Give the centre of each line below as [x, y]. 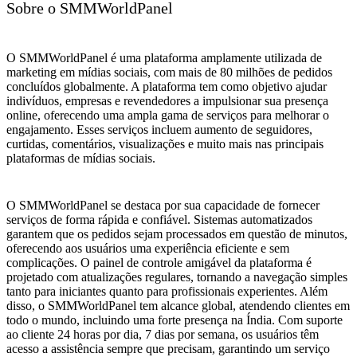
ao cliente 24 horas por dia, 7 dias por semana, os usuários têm [163, 334]
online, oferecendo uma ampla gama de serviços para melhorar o [168, 115]
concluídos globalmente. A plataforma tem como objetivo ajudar [167, 86]
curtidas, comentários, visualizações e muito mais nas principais [165, 143]
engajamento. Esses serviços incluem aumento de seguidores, [159, 129]
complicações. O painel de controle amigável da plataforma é [159, 262]
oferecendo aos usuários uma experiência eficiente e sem [148, 248]
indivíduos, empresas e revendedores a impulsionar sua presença [167, 100]
